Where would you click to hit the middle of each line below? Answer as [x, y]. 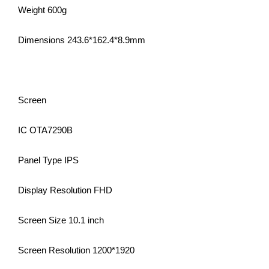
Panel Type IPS [48, 160]
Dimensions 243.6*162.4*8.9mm [82, 40]
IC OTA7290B [45, 130]
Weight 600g [42, 10]
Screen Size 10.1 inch [61, 220]
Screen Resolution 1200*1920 [76, 250]
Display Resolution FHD [65, 190]
